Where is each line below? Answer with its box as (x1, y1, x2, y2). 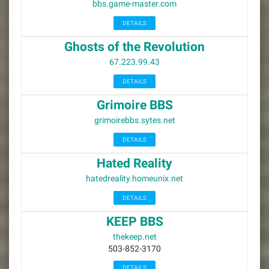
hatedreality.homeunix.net (86, 174, 183, 183)
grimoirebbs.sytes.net (94, 115, 175, 125)
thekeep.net (112, 232, 157, 241)
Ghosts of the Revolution (64, 40, 205, 54)
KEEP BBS (106, 214, 163, 229)
